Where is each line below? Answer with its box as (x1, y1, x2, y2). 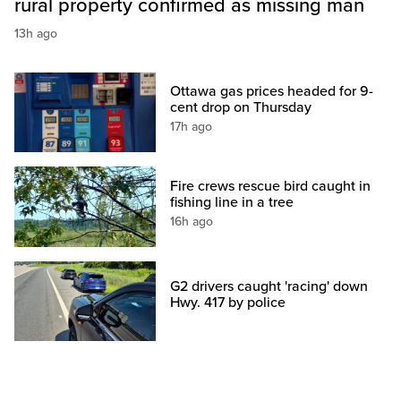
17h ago (170, 119, 213, 135)
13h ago (14, 26, 57, 42)
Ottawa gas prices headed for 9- (170, 82, 374, 101)
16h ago (170, 213, 214, 229)
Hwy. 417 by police (170, 293, 286, 311)
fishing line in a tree (170, 192, 294, 211)
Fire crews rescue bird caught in (170, 176, 371, 195)
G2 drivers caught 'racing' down (170, 277, 369, 295)
